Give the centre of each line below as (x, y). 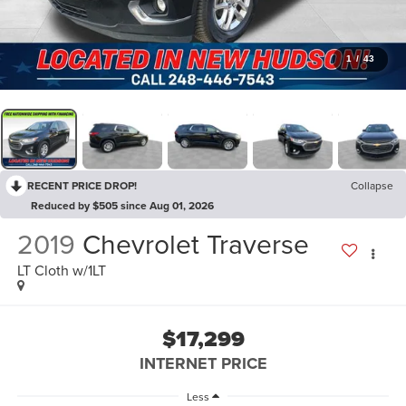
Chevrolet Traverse (195, 244)
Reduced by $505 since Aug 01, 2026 (122, 205)
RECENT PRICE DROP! (82, 185)
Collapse (372, 185)
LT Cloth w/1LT (61, 271)
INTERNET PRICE (203, 363)
